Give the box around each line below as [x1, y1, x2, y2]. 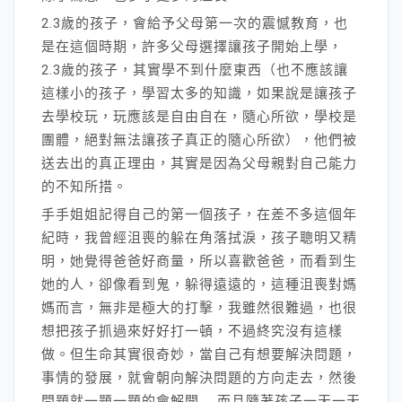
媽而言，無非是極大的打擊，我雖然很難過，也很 [41, 299, 357, 316]
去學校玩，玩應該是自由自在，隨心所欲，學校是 [41, 108, 357, 125]
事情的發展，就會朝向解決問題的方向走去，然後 [41, 369, 357, 386]
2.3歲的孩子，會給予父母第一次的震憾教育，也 [41, 14, 348, 31]
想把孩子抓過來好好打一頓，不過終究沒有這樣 [41, 322, 343, 339]
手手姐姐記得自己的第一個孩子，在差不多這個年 [41, 205, 357, 223]
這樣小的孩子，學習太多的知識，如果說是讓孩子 [41, 84, 357, 101]
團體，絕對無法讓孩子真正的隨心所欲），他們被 [41, 131, 357, 148]
